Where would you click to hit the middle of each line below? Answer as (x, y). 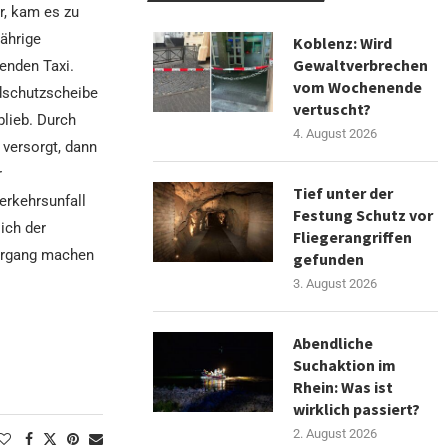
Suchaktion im (345, 364)
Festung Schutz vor (363, 214)
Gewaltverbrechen (361, 64)
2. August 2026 (335, 433)
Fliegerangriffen (353, 236)
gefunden (329, 258)
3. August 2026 (335, 283)
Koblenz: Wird (343, 42)
